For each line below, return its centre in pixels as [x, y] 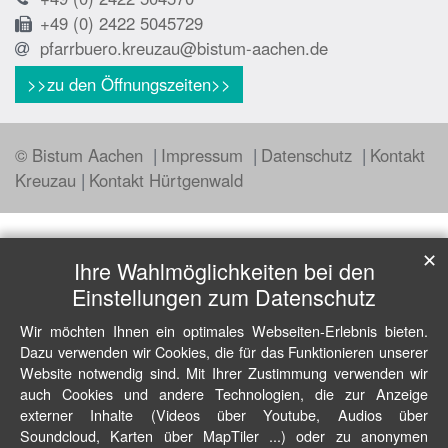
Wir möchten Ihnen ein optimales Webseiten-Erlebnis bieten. [224, 330]
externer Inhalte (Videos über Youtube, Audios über [224, 414]
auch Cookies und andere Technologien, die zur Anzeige [224, 393]
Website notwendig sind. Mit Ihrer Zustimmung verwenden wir [224, 372]
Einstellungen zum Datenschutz [224, 296]
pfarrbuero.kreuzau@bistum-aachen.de [184, 47]
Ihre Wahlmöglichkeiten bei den [224, 270]
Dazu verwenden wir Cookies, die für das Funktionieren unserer [224, 351]
